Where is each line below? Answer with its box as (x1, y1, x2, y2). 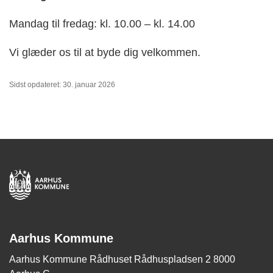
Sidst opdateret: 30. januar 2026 (9, 80, 115, 90)
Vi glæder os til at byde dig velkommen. (9, 46, 200, 59)
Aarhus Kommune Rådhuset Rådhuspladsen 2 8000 (9, 254, 235, 265)
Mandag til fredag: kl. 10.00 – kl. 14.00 (9, 18, 195, 30)
